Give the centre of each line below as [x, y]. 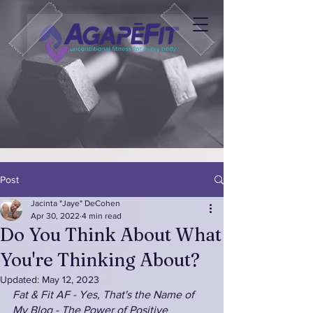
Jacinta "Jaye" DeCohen [75, 203]
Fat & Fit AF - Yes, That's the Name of [105, 294]
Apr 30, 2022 [55, 216]
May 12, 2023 [71, 279]
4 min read [102, 216]
